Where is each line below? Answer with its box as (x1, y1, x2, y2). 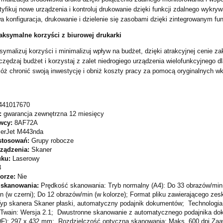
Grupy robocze (31, 137, 74, 145)
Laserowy (12, 155, 40, 163)
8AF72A (14, 119, 38, 127)
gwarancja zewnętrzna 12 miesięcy (3, 110, 104, 118)
